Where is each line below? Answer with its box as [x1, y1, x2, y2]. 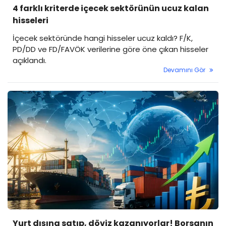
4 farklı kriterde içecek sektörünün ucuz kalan [13, 3, 209, 15]
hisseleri [13, 15, 48, 27]
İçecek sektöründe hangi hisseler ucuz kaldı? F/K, [13, 33, 193, 44]
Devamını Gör [163, 66, 205, 75]
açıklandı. [13, 55, 46, 66]
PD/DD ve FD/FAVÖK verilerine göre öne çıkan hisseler [13, 44, 208, 55]
